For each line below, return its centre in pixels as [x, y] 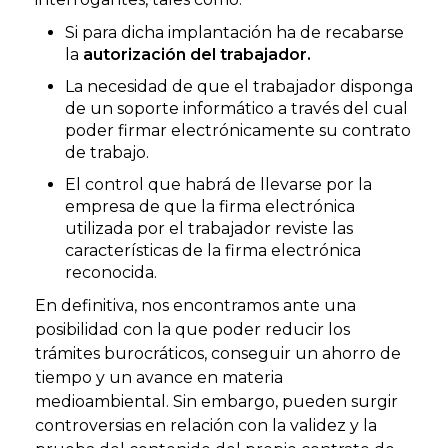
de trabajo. [107, 152]
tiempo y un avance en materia [159, 377]
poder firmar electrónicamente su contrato [238, 130]
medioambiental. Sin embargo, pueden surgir [216, 401]
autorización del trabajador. [197, 54]
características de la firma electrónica [213, 250]
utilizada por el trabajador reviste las [209, 228]
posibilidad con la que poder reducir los [192, 329]
